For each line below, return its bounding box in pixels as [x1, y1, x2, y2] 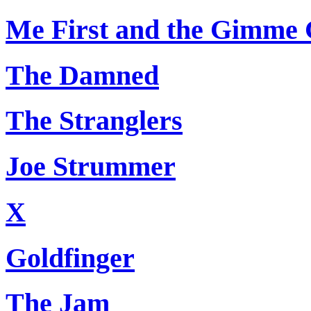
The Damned [6, 59, 159, 91]
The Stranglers [6, 105, 183, 137]
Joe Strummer [6, 151, 176, 183]
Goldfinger [6, 242, 135, 274]
